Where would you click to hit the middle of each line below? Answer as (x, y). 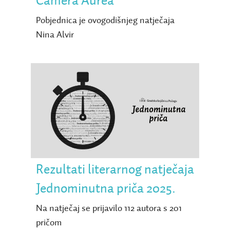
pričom (49, 223)
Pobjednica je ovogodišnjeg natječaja (105, 20)
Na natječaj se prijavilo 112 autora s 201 (109, 208)
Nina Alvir (55, 35)
